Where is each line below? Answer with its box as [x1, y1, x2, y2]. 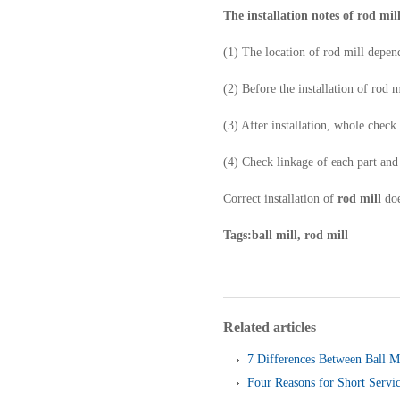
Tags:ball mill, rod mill [223, 229, 348, 242]
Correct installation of [223, 192, 337, 205]
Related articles [223, 320, 316, 335]
